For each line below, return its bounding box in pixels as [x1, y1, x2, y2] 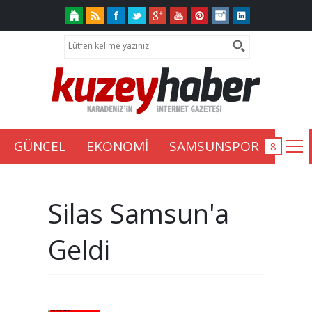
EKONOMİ [86, 137, 148, 155]
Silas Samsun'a [48, 195, 229, 232]
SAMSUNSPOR [169, 137, 259, 155]
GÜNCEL [14, 137, 65, 155]
